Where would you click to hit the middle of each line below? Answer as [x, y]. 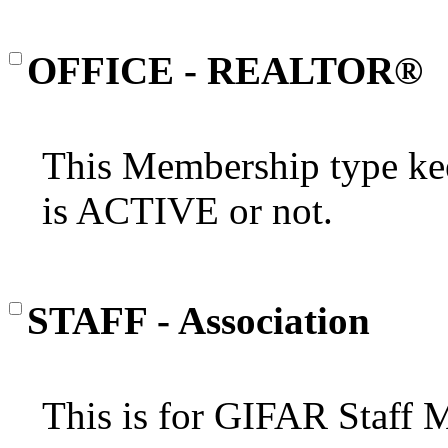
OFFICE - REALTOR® [225, 70]
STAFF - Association [198, 320]
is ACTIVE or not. [187, 210]
